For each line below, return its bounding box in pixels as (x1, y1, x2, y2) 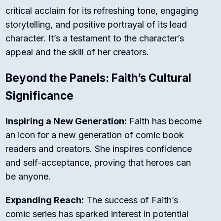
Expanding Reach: (5, 195, 84, 206)
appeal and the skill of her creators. (5, 47, 149, 58)
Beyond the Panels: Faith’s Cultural (5, 71, 192, 85)
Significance (5, 89, 74, 103)
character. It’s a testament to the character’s (5, 33, 184, 44)
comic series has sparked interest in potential (5, 209, 189, 220)
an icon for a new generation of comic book (5, 130, 184, 141)
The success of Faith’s (84, 195, 179, 206)
